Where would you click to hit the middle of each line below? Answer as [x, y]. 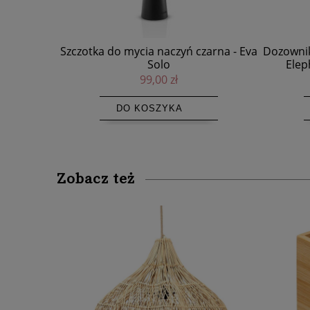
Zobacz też [96, 179]
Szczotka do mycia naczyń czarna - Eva [159, 51]
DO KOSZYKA [149, 108]
